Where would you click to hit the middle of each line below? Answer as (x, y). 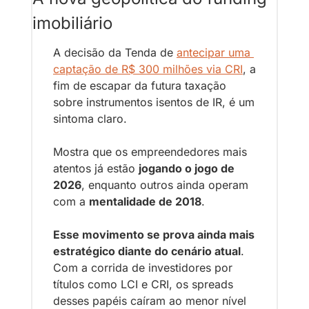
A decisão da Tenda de (115, 52)
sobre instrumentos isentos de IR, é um (154, 102)
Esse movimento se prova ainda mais (154, 235)
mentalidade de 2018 (145, 201)
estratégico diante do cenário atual (147, 251)
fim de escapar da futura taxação (140, 86)
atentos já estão (96, 168)
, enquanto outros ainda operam (165, 185)
